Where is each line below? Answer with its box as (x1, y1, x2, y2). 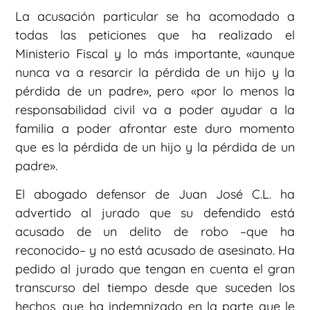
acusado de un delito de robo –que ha (15, 224, 295, 240)
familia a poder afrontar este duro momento (15, 120, 295, 136)
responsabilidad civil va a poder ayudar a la (15, 101, 295, 118)
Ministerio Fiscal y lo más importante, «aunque (15, 45, 295, 62)
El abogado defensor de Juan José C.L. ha (15, 186, 295, 203)
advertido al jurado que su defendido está (15, 205, 295, 221)
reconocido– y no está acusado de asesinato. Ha (15, 242, 295, 259)
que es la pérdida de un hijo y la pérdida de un (15, 138, 295, 155)
